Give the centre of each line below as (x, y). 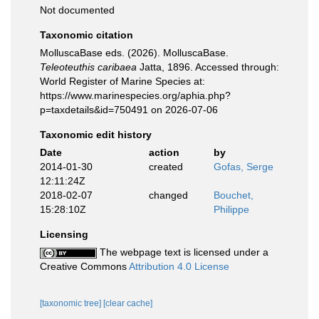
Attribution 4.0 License (179, 266)
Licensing (64, 234)
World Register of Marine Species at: (122, 81)
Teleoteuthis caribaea (88, 67)
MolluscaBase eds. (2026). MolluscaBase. (134, 53)
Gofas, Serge (244, 167)
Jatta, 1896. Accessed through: (208, 67)
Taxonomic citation (87, 35)
